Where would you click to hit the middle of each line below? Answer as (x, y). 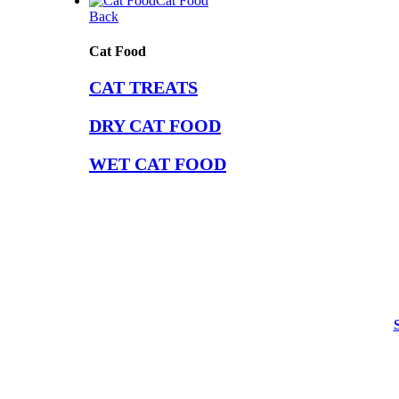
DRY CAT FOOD (155, 125)
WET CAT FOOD (158, 163)
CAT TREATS (143, 87)
